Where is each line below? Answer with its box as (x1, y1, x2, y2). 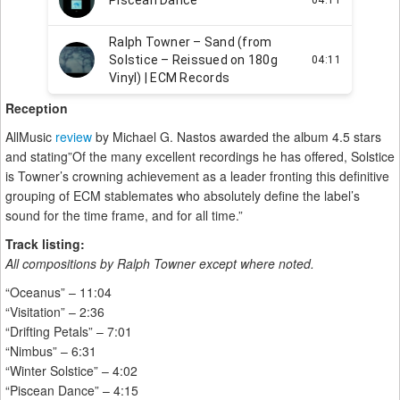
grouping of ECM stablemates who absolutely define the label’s (5, 187, 360, 205)
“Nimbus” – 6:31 (5, 342, 96, 361)
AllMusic (5, 128, 55, 146)
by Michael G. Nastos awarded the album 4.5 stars (92, 128, 381, 146)
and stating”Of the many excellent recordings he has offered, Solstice (5, 147, 395, 166)
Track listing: (5, 235, 85, 254)
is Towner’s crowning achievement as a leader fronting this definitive (5, 167, 389, 186)
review (55, 128, 92, 146)
